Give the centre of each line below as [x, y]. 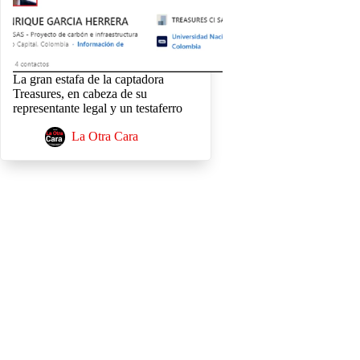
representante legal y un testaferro [98, 108]
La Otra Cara [105, 137]
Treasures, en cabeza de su [80, 94]
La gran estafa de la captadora [88, 80]
